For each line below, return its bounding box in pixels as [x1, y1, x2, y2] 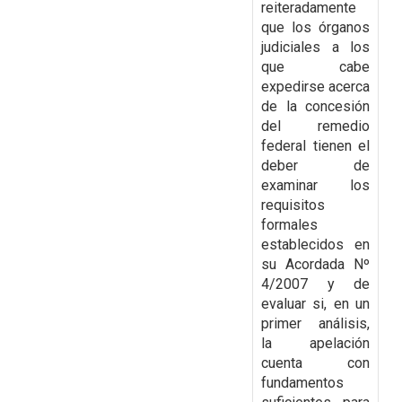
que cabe [261, 58, 370, 76]
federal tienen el [261, 137, 370, 155]
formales [261, 216, 318, 234]
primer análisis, [261, 315, 370, 333]
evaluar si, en [261, 295, 355, 313]
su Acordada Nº [261, 256, 370, 274]
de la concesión [261, 98, 370, 116]
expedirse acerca [261, 78, 370, 96]
